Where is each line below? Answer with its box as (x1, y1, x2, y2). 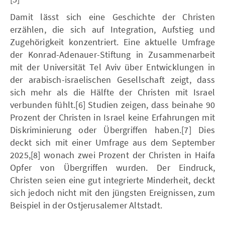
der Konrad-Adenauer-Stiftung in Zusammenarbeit (10, 48, 215, 60)
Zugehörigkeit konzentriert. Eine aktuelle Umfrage (10, 36, 215, 48)
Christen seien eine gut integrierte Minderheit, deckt (10, 174, 215, 186)
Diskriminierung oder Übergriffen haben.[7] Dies (10, 124, 215, 136)
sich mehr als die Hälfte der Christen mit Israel (10, 86, 215, 98)
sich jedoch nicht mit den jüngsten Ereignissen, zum (10, 186, 215, 198)
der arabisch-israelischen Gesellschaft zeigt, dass (10, 73, 215, 85)
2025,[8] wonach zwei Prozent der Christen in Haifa (10, 149, 215, 161)
